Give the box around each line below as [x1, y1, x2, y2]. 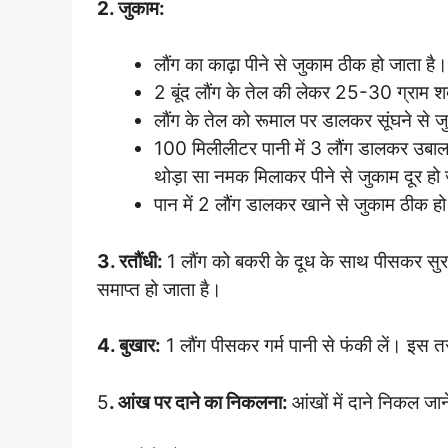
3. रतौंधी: [97, 249, 167, 273]
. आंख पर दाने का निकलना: [109, 390, 292, 414]
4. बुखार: [97, 334, 161, 357]
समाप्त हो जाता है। [97, 277, 222, 301]
